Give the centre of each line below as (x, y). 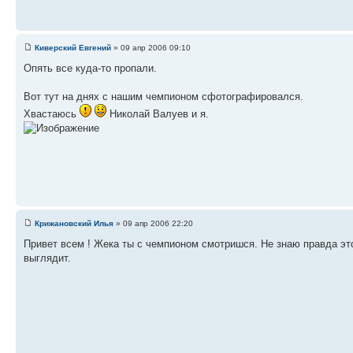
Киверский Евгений (73, 47)
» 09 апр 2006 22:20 (153, 223)
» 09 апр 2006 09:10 (151, 47)
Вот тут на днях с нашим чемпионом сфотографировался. (163, 96)
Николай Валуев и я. (158, 113)
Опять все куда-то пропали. (90, 68)
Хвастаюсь (52, 113)
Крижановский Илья (74, 223)
